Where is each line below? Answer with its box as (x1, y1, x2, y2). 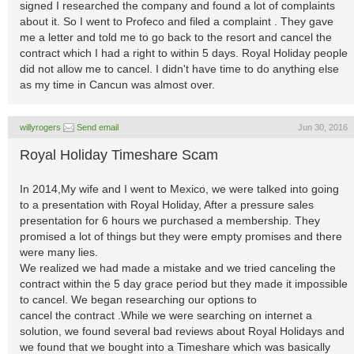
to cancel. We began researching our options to (20, 293, 257, 306)
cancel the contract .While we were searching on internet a (20, 309, 312, 322)
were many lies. (20, 246, 98, 258)
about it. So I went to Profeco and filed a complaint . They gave (20, 15, 333, 28)
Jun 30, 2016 (298, 122, 348, 132)
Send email (77, 122, 119, 132)
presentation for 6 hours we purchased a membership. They (20, 214, 320, 227)
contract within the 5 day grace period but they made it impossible (20, 277, 348, 290)
